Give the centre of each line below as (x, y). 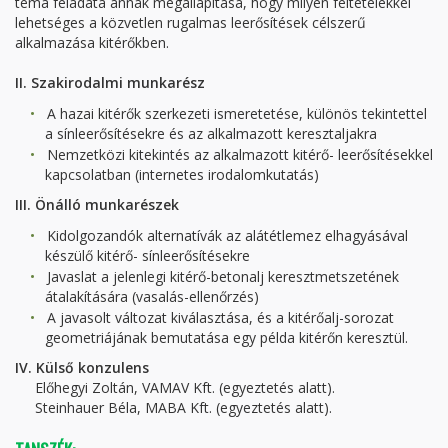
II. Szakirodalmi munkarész (110, 82)
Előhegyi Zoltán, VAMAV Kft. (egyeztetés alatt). (175, 387)
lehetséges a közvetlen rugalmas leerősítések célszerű (190, 22)
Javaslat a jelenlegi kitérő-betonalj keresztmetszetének (219, 276)
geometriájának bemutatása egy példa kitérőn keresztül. (226, 337)
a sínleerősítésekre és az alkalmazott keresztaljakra (211, 133)
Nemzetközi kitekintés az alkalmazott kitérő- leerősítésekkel (236, 154)
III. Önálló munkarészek (97, 204)
